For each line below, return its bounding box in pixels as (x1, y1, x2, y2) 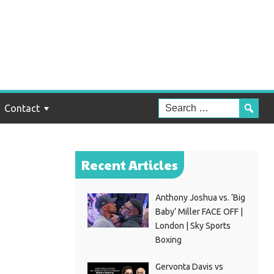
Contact (4, 103, 40, 114)
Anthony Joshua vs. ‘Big (155, 193, 245, 202)
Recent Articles (81, 156, 178, 174)
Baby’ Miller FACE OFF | (155, 207, 243, 217)
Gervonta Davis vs (155, 262, 223, 272)
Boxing (155, 235, 182, 245)
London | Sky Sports (155, 221, 231, 231)
